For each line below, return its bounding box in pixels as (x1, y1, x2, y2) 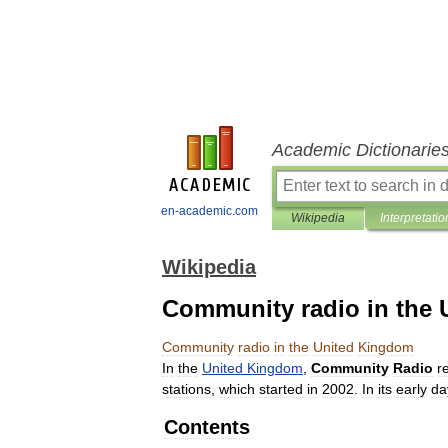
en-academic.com (161, 204, 258, 218)
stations (162, 381, 211, 397)
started (259, 381, 303, 397)
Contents (164, 416, 250, 438)
